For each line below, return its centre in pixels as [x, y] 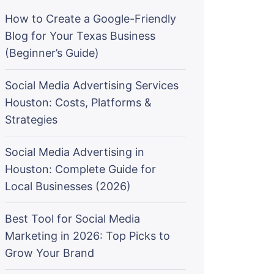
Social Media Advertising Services [92, 85]
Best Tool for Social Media [72, 219]
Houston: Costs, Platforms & [78, 102]
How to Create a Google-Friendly [91, 19]
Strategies [31, 120]
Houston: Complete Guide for [80, 169]
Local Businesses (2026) [68, 186]
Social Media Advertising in [75, 152]
